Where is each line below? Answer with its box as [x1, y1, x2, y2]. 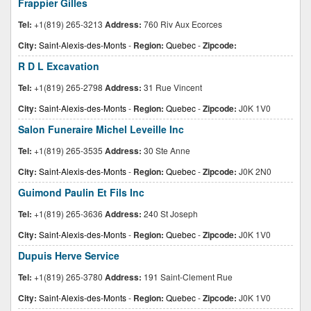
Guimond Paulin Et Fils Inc [18, 185, 144, 199]
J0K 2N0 [237, 165, 271, 177]
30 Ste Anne [142, 144, 190, 156]
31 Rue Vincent [142, 81, 202, 93]
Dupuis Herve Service [18, 249, 119, 262]
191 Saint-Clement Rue [142, 271, 233, 283]
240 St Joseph [142, 208, 198, 219]
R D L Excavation [18, 59, 99, 73]
